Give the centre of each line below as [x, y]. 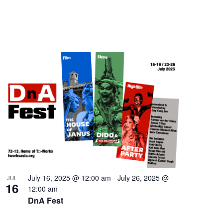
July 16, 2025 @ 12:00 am [69, 178]
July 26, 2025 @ [143, 178]
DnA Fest [45, 201]
